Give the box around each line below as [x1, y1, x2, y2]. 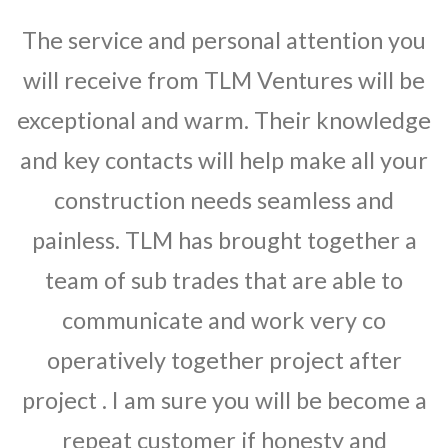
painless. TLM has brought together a [31, 226, 417, 255]
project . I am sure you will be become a [21, 386, 427, 415]
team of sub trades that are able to [45, 266, 403, 295]
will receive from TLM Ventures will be [23, 66, 425, 95]
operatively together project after [46, 346, 402, 375]
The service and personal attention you [22, 26, 426, 55]
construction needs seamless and [54, 186, 394, 215]
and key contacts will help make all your [20, 146, 428, 175]
